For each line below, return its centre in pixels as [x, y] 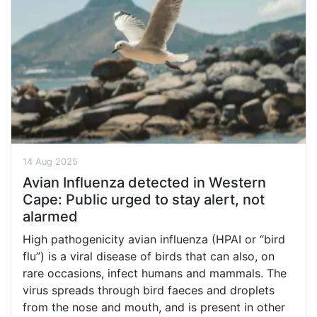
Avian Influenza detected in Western [144, 182]
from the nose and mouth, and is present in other [154, 307]
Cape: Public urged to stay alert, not [144, 199]
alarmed [50, 216]
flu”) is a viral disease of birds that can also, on [149, 256]
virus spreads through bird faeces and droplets [149, 290]
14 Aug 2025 [50, 161]
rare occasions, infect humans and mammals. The [155, 273]
